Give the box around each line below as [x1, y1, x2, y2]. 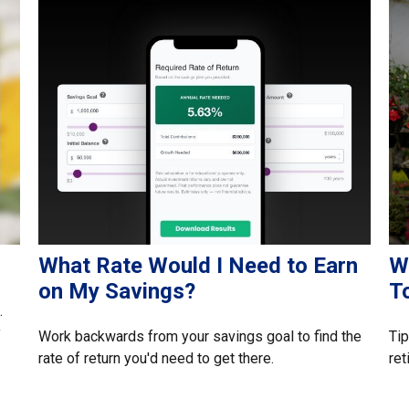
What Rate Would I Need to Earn [38, 253, 359, 279]
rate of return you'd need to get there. [38, 350, 275, 368]
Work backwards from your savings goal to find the [38, 328, 362, 346]
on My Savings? [38, 278, 196, 305]
